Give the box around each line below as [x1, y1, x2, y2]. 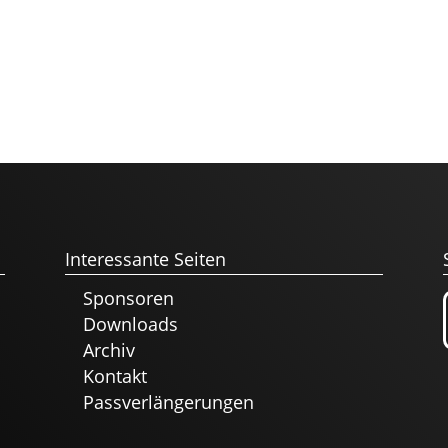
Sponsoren [82, 285, 174, 310]
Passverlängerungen [82, 389, 254, 414]
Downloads [82, 311, 178, 336]
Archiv [82, 337, 135, 362]
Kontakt [82, 363, 147, 388]
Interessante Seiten [64, 246, 226, 271]
